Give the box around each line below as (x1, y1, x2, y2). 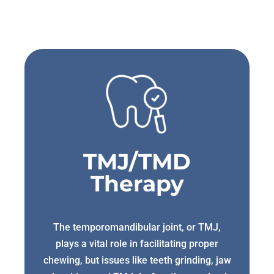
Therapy (90, 169, 184, 197)
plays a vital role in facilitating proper (56, 237, 218, 250)
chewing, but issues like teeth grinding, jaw (43, 254, 231, 266)
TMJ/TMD (83, 147, 191, 175)
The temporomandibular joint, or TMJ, (53, 221, 221, 233)
